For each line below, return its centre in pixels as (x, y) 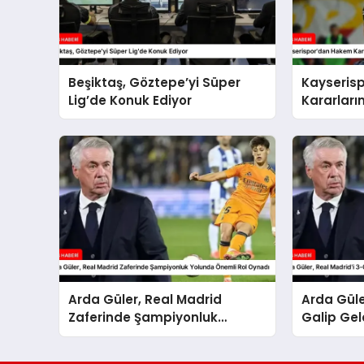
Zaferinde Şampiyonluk (143, 318)
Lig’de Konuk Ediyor (130, 100)
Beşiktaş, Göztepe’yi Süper (155, 82)
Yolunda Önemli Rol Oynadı (157, 336)
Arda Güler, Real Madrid (145, 300)
